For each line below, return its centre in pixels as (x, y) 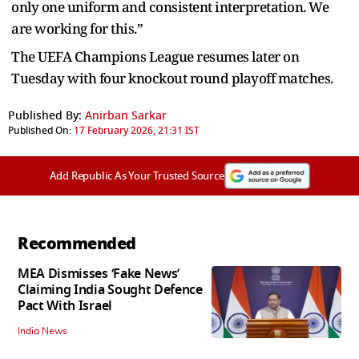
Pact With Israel (65, 306)
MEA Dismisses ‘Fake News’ (99, 274)
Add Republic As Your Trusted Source (137, 175)
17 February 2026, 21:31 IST (137, 130)
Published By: (45, 115)
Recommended (77, 243)
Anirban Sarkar (126, 115)
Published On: (40, 130)
